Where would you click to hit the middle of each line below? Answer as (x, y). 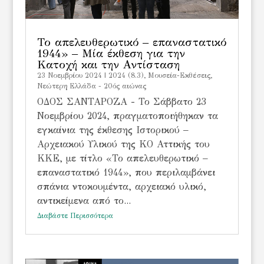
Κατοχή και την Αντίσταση (108, 64)
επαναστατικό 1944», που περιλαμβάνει (126, 172)
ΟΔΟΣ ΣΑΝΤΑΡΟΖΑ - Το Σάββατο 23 (121, 101)
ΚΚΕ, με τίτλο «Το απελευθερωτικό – (122, 158)
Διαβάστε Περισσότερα (75, 215)
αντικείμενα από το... (84, 200)
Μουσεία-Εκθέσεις (179, 75)
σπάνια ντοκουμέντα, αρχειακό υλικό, (121, 186)
